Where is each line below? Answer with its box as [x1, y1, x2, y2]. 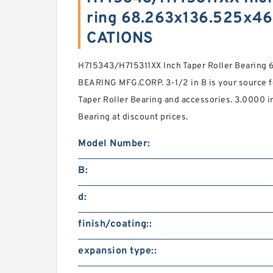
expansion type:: [78, 245, 157, 257]
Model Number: [78, 138, 151, 150]
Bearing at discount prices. [78, 112, 188, 122]
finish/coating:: [78, 218, 152, 230]
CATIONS [87, 29, 154, 49]
